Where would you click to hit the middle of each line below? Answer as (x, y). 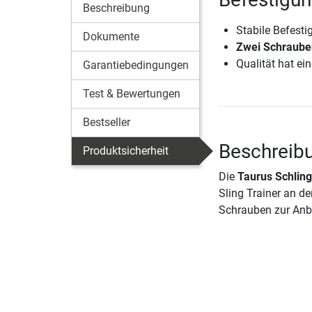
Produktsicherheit (126, 151)
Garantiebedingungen (136, 65)
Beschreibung (116, 8)
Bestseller (107, 123)
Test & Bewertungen (132, 94)
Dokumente (111, 37)
